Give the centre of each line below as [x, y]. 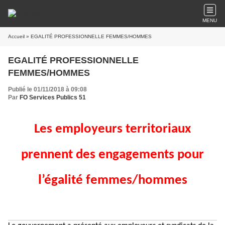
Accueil [16, 36]
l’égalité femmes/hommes [113, 181]
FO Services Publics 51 [53, 97]
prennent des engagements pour [113, 155]
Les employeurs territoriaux [113, 129]
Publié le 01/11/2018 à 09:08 [47, 89]
